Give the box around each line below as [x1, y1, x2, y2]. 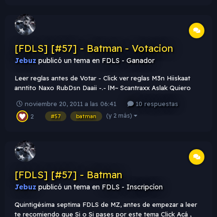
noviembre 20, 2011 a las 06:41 [25, 100, 116, 108]
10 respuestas [134, 100, 178, 108]
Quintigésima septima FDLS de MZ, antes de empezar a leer [15, 201, 197, 209]
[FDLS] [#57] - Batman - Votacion [15, 42, 173, 54]
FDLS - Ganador [102, 56, 155, 65]
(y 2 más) [106, 112, 134, 120]
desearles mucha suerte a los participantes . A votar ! [15, 93, 176, 101]
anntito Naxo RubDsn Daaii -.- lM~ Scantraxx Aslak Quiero [15, 83, 191, 92]
